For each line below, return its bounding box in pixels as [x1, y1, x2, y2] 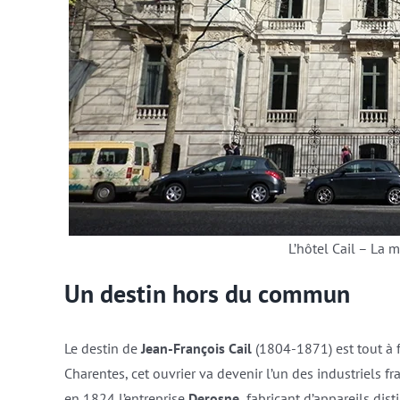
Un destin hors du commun [63, 277, 350, 310]
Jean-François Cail [140, 338, 252, 357]
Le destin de [63, 338, 141, 357]
